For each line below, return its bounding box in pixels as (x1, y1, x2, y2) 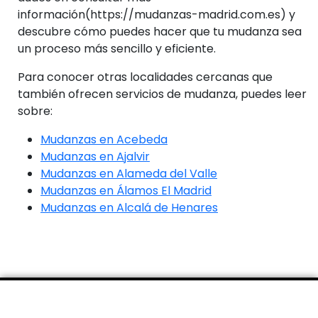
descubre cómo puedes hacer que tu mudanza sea (18, 23, 302, 40)
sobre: (18, 102, 53, 119)
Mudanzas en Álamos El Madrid (40, 182, 212, 199)
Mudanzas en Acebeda (40, 131, 168, 148)
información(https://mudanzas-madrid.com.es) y (18, 6, 295, 23)
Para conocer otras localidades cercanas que (18, 68, 273, 85)
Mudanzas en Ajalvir (40, 148, 150, 165)
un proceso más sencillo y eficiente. (18, 40, 216, 57)
